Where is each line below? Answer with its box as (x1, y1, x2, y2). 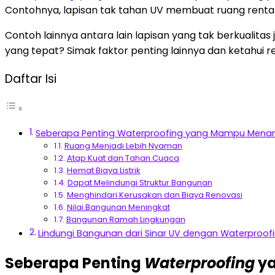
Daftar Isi (5, 71, 56, 88)
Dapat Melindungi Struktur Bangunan (67, 177, 212, 189)
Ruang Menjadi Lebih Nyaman (64, 140, 182, 152)
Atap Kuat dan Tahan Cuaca (66, 152, 179, 165)
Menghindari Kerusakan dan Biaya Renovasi (66, 189, 242, 201)
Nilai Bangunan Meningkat (66, 201, 170, 214)
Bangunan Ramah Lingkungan (66, 214, 185, 226)
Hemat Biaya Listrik (66, 165, 141, 177)
